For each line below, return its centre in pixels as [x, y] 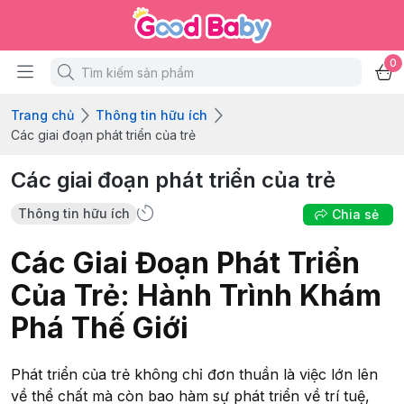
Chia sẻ [355, 214]
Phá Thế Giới [100, 327]
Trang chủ [42, 115]
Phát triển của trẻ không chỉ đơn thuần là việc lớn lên [194, 375]
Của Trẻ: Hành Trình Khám [196, 295]
